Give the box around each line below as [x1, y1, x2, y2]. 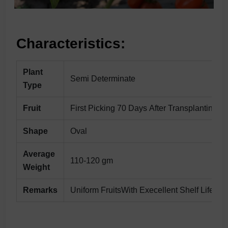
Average [23, 149, 55, 158]
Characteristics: [16, 35, 125, 51]
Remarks [23, 185, 58, 194]
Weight [23, 162, 50, 172]
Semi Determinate [70, 74, 135, 83]
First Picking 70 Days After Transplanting [70, 103, 217, 112]
